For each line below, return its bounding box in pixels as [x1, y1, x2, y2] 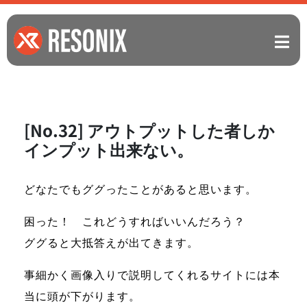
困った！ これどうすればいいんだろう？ [24, 212, 245, 229]
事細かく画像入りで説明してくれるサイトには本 [24, 265, 280, 282]
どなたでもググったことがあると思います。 [24, 180, 257, 197]
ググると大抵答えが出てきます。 [24, 233, 199, 250]
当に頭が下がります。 [24, 286, 140, 304]
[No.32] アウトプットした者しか [24, 117, 275, 142]
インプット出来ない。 [24, 136, 193, 161]
